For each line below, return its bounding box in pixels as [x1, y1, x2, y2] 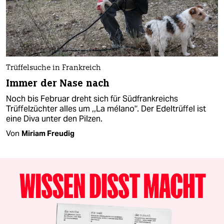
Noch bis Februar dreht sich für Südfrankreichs [6, 93, 178, 104]
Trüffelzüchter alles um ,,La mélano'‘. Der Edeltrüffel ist [6, 103, 206, 114]
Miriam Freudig [21, 128, 74, 138]
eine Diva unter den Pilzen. [6, 113, 102, 124]
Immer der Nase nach [6, 76, 109, 89]
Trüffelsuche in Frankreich [6, 64, 101, 72]
